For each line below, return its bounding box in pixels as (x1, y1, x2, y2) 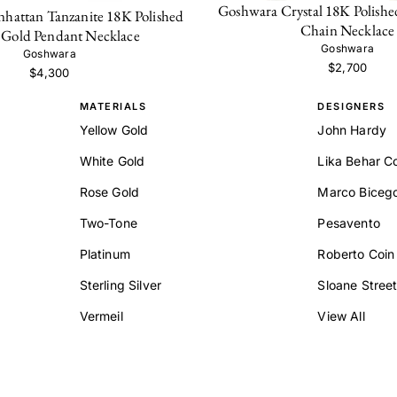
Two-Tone (79, 214, 137, 230)
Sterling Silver (79, 276, 161, 292)
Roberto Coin (317, 245, 395, 261)
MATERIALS (79, 99, 147, 113)
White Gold (79, 152, 145, 168)
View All (317, 307, 365, 323)
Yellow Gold (79, 121, 149, 137)
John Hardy (317, 121, 386, 137)
